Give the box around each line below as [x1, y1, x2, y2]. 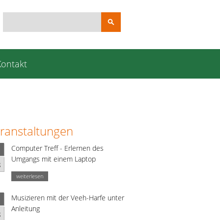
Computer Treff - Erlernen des [11, 143, 104, 153]
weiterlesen [16, 172, 43, 180]
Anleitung [11, 204, 40, 214]
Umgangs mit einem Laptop [11, 154, 96, 164]
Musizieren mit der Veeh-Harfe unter [11, 193, 124, 203]
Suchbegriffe [2, 10, 41, 20]
